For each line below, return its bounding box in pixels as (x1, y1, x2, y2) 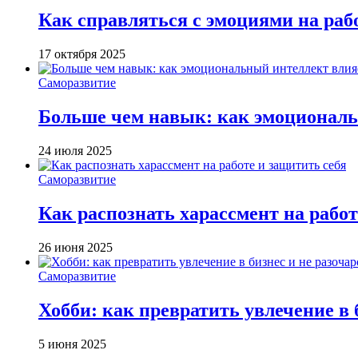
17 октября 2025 (38, 47, 125, 62)
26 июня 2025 (38, 240, 113, 254)
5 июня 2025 (38, 336, 106, 351)
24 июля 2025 (38, 143, 112, 157)
